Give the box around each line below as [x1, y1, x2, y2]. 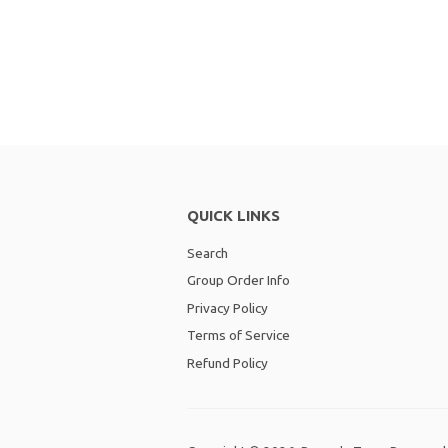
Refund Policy [187, 354, 268, 371]
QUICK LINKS [187, 207, 280, 224]
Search [187, 245, 228, 261]
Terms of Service [187, 327, 290, 344]
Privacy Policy [187, 299, 268, 316]
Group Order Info [187, 272, 290, 289]
